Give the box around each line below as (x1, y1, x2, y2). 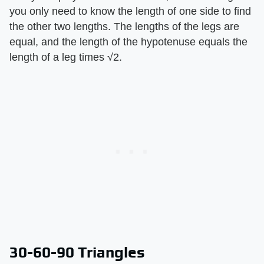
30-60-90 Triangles (9, 243, 145, 261)
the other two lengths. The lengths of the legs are (9, 20, 239, 32)
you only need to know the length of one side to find (9, 5, 251, 17)
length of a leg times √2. (9, 51, 122, 63)
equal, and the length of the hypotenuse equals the (9, 35, 247, 48)
